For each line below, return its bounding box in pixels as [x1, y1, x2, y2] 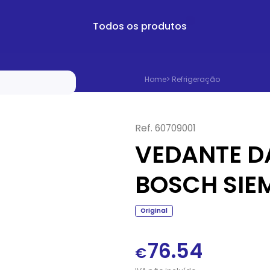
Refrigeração [171, 74, 220, 85]
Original [140, 206, 168, 215]
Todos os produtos [93, 19, 187, 34]
